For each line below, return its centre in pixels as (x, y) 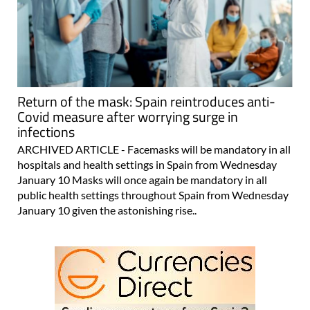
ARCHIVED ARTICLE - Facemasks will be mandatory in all (154, 149)
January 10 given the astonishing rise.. (107, 210)
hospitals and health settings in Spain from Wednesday (147, 164)
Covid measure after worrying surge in (128, 116)
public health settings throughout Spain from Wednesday (153, 194)
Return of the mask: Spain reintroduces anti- (146, 101)
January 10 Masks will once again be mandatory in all (142, 179)
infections (46, 131)
